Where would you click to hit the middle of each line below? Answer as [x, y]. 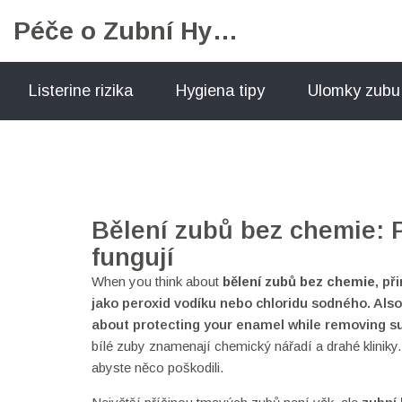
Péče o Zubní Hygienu [225, 31]
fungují [133, 257]
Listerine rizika [81, 91]
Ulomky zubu [354, 91]
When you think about [157, 281]
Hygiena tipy [220, 91]
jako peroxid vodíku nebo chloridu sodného [229, 303]
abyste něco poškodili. [157, 367]
